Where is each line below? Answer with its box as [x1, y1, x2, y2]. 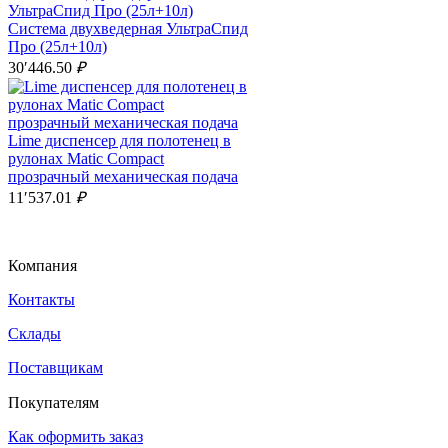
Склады [8, 325, 61, 342]
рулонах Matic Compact [8, 150, 164, 167]
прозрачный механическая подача [8, 168, 238, 185]
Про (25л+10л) [8, 38, 107, 55]
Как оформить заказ [8, 428, 143, 445]
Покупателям [8, 394, 99, 411]
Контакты [8, 291, 75, 308]
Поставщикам [8, 359, 103, 376]
